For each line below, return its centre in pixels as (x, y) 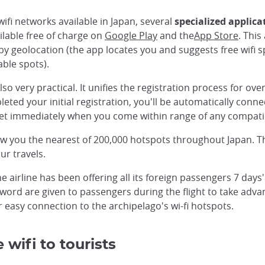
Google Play (131, 35)
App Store (216, 35)
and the (176, 35)
